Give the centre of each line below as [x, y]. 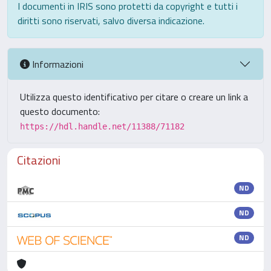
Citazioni [39, 160]
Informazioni [57, 64]
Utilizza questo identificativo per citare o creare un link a [134, 97]
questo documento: [60, 111]
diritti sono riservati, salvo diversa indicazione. [111, 21]
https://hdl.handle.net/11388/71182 [102, 126]
